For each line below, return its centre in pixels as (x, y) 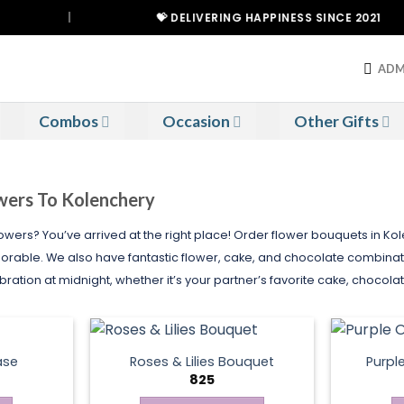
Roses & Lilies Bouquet (202, 361)
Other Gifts (336, 121)
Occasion (196, 121)
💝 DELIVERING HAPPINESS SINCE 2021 (225, 18)
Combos (68, 121)
